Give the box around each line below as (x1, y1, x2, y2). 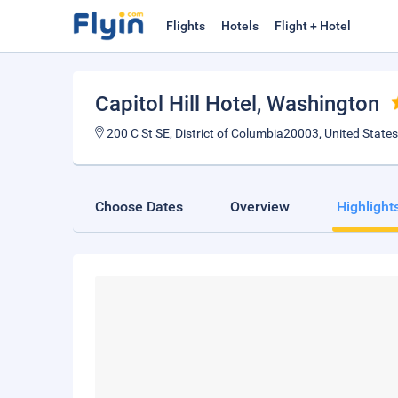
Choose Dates (95, 198, 183, 215)
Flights (166, 19, 205, 33)
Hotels (221, 19, 259, 33)
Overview (230, 198, 290, 215)
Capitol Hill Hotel (95, 92, 257, 116)
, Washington (257, 92, 379, 116)
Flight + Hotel (275, 19, 351, 33)
